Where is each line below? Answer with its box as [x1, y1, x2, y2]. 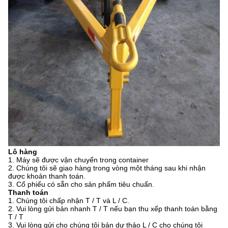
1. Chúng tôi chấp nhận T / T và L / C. [8, 196, 129, 205]
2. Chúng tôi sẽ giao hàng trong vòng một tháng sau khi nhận [8, 164, 206, 173]
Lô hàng [8, 148, 37, 156]
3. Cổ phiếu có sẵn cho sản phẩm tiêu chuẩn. [8, 180, 154, 189]
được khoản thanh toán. [8, 172, 85, 181]
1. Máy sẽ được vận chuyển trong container [8, 156, 149, 164]
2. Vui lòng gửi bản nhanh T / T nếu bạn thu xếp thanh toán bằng [8, 205, 217, 213]
